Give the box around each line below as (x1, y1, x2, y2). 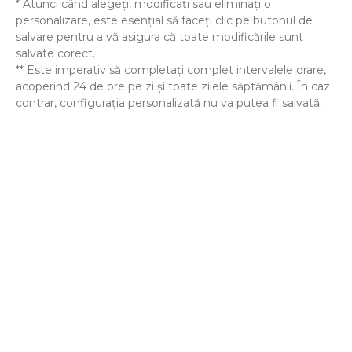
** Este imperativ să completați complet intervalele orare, (16, 63, 326, 78)
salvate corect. (16, 46, 95, 61)
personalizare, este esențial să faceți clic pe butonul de (16, 13, 313, 28)
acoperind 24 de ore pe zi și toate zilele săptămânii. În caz (16, 79, 330, 94)
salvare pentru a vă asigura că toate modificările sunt (16, 30, 303, 45)
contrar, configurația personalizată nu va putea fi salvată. (16, 96, 322, 111)
